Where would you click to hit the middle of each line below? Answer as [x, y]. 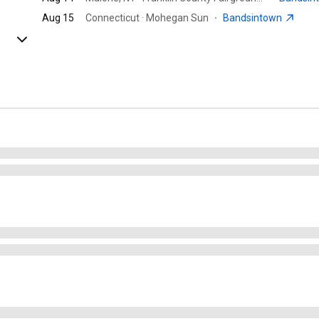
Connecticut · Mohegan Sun [147, 18]
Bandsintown [254, 18]
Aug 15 [58, 18]
